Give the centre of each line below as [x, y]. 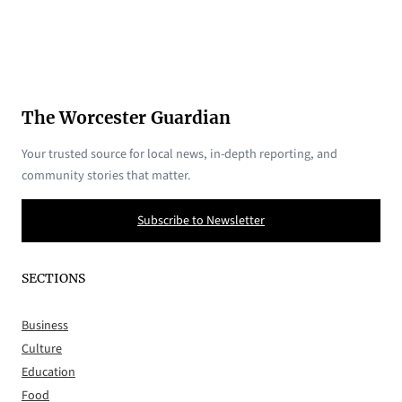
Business [45, 326]
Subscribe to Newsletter [201, 221]
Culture [42, 350]
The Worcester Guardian [126, 118]
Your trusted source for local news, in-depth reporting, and [179, 154]
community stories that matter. [106, 176]
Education [48, 373]
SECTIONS [53, 278]
